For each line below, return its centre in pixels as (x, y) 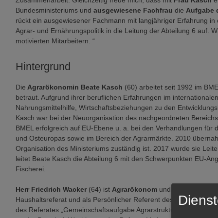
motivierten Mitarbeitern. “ (55, 41)
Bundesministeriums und (54, 10)
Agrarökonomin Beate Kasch (74, 87)
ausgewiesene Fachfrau (133, 10)
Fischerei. (31, 169)
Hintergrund (43, 66)
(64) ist (99, 189)
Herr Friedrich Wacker (51, 189)
